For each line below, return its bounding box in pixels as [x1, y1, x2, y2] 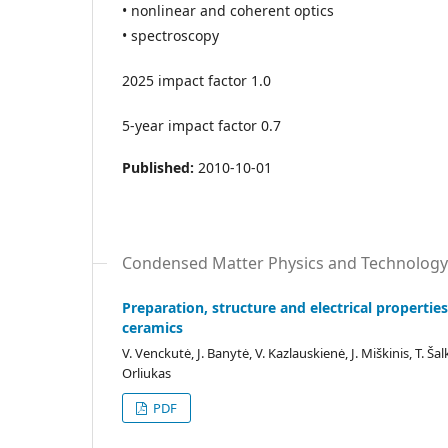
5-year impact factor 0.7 [122, 116, 281, 135]
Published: [122, 158, 198, 177]
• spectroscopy [122, 26, 219, 45]
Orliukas [122, 364, 171, 382]
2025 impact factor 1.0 [122, 71, 271, 90]
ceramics [122, 318, 183, 337]
